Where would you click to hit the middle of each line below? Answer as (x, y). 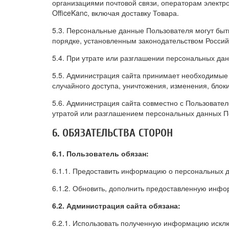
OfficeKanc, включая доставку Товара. (116, 13)
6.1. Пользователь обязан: (100, 153)
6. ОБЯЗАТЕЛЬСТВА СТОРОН (112, 133)
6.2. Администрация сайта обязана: (116, 205)
